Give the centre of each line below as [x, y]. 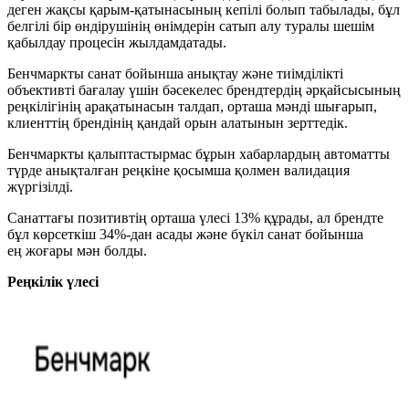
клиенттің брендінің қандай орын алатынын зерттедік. [178, 123]
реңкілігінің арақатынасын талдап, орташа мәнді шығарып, [192, 107]
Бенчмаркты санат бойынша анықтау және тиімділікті [175, 74]
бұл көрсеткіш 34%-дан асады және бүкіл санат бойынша [185, 235]
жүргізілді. [40, 187]
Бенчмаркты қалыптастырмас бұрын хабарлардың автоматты [199, 154]
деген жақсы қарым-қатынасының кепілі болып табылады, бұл [204, 10]
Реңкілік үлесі [53, 282]
